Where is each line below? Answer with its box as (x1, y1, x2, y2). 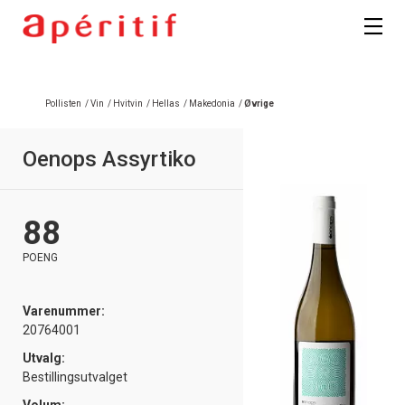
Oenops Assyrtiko (23, 146, 196, 173)
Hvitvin (113, 99, 143, 109)
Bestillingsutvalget (23, 370, 127, 385)
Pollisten (45, 99, 81, 109)
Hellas (152, 99, 180, 109)
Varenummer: (23, 304, 105, 319)
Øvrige (244, 99, 274, 109)
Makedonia (189, 99, 235, 109)
